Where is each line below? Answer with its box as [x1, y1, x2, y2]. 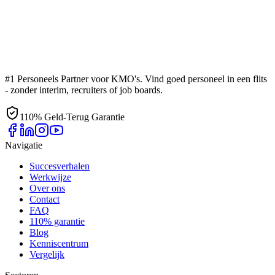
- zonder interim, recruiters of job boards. [5, 85, 163, 96]
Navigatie [5, 140, 42, 151]
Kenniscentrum [29, 238, 88, 249]
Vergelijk [29, 249, 64, 260]
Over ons [29, 183, 65, 194]
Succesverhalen [29, 161, 90, 172]
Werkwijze [29, 172, 71, 183]
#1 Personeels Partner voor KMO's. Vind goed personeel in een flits [5, 74, 267, 85]
